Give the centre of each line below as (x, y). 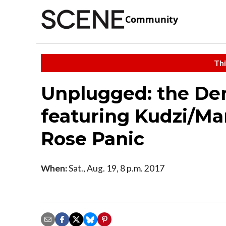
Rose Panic (93, 138)
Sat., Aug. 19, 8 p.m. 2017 (116, 168)
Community (152, 19)
